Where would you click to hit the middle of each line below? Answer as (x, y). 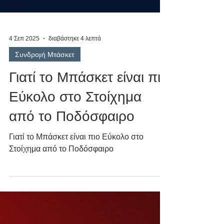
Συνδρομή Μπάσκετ (45, 74)
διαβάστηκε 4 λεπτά (75, 58)
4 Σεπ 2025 (24, 58)
